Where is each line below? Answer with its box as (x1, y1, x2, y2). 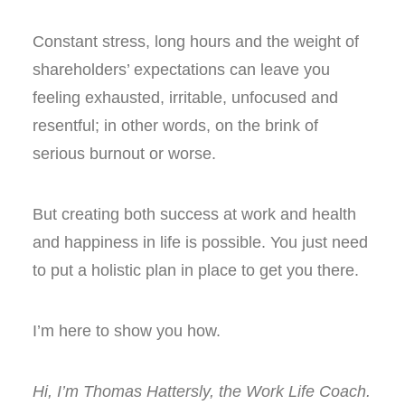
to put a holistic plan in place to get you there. (33, 261, 359, 279)
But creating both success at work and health (33, 205, 356, 223)
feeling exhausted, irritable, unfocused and (33, 89, 338, 107)
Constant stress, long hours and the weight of (33, 33, 359, 51)
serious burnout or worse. (33, 145, 216, 163)
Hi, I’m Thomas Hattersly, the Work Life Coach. (33, 382, 371, 400)
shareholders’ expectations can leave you (33, 61, 330, 79)
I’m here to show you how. (33, 322, 221, 340)
